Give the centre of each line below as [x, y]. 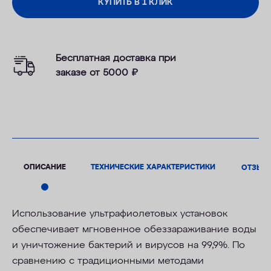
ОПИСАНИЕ [44, 167]
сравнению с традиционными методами [108, 261]
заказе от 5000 [94, 73]
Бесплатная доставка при [116, 58]
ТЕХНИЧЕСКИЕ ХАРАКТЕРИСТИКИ [153, 167]
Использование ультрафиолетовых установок [120, 214]
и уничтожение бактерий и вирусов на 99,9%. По [129, 246]
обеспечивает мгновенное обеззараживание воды [134, 230]
